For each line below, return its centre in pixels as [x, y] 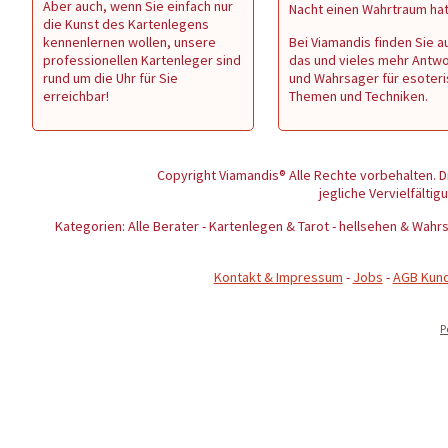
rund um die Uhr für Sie [110, 78]
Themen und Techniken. [358, 96]
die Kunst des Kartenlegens [126, 24]
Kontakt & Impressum [278, 277]
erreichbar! [76, 96]
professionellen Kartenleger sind [142, 60]
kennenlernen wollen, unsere [129, 42]
